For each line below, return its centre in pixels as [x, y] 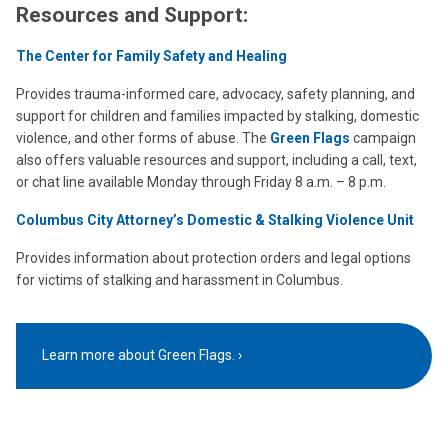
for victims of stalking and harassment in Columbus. [179, 280]
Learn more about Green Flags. [138, 355]
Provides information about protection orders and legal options [213, 258]
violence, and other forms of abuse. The [143, 138]
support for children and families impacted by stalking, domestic [217, 116]
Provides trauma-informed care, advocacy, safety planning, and [215, 94]
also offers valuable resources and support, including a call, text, [216, 160]
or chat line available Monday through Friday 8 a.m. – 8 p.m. [201, 182]
